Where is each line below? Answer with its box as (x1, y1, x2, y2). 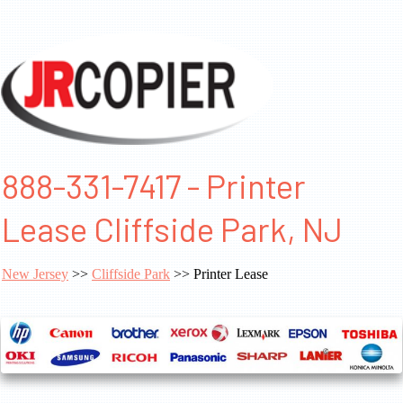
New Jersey (2, 266, 68, 282)
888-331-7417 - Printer (2, 166, 306, 206)
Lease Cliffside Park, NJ (2, 209, 343, 249)
